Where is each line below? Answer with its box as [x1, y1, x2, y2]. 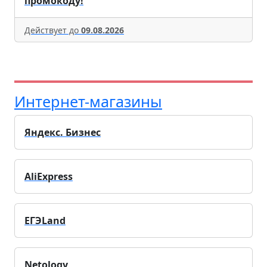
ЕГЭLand [24, 213, 66, 227]
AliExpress [24, 169, 73, 183]
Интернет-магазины [14, 91, 162, 111]
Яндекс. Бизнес [24, 125, 101, 139]
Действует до [24, 24, 81, 36]
